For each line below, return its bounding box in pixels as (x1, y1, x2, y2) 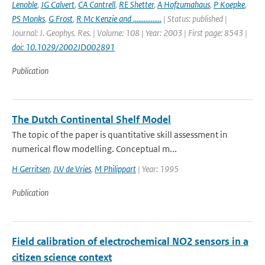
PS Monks (12, 13, 45, 24)
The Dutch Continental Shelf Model (12, 113, 171, 126)
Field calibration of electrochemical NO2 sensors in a (12, 235, 248, 248)
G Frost (49, 13, 73, 24)
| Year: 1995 (136, 163, 179, 174)
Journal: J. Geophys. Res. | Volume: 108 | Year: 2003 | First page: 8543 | (12, 27, 247, 38)
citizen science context (12, 251, 112, 264)
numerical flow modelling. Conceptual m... (12, 143, 177, 154)
